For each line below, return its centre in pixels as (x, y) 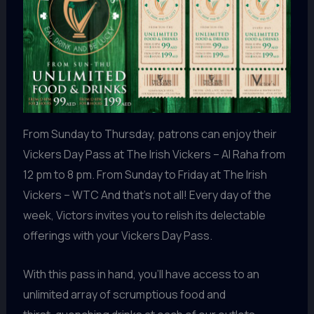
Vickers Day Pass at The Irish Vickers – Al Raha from (154, 155)
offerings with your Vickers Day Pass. (117, 236)
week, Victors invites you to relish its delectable (144, 216)
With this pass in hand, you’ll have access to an (141, 274)
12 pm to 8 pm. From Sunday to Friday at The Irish (145, 175)
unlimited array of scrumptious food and (124, 295)
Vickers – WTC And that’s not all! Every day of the (147, 195)
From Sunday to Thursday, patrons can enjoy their (150, 134)
